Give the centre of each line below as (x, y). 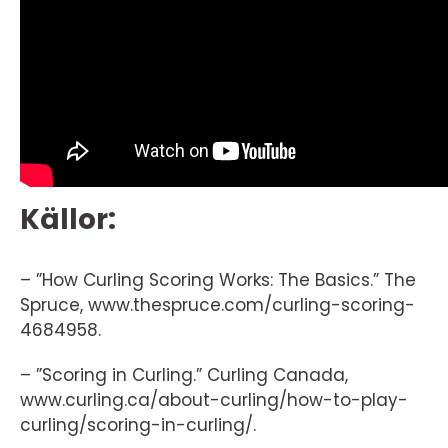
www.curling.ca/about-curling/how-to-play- (214, 399)
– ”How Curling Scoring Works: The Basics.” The (218, 279)
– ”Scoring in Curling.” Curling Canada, (184, 374)
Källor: (68, 219)
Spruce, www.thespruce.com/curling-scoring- (217, 304)
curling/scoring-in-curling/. (138, 424)
